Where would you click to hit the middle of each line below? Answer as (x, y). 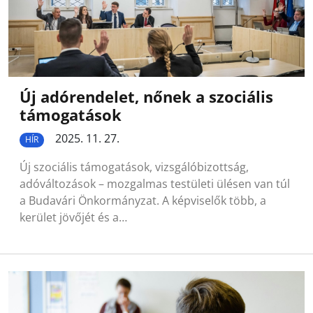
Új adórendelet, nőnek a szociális (146, 97)
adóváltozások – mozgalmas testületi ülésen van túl (155, 183)
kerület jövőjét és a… (73, 217)
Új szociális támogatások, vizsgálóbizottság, (134, 167)
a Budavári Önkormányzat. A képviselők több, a (143, 200)
